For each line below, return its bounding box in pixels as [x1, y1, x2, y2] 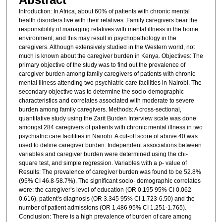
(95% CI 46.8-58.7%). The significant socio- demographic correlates [18, 177, 201, 184]
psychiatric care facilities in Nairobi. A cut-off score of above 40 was [18, 132, 198, 140]
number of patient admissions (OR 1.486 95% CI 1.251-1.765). [18, 204, 186, 211]
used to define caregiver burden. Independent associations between [18, 141, 202, 149]
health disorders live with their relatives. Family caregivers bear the [18, 16, 198, 24]
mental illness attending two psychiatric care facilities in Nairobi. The [18, 79, 202, 86]
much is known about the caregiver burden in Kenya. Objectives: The [18, 52, 203, 59]
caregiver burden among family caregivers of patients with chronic [18, 70, 195, 77]
